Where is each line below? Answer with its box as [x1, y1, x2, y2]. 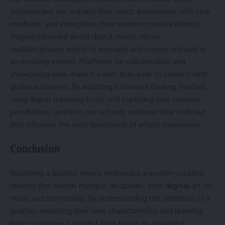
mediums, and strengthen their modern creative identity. [10, 19, 202, 29]
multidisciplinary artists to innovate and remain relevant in [10, 44, 206, 54]
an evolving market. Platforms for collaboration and [10, 56, 185, 66]
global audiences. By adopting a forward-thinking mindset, [10, 81, 207, 91]
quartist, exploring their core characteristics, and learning [10, 205, 202, 215]
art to [190, 180, 211, 190]
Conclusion [10, 142, 60, 155]
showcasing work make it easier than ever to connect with [10, 69, 207, 79]
